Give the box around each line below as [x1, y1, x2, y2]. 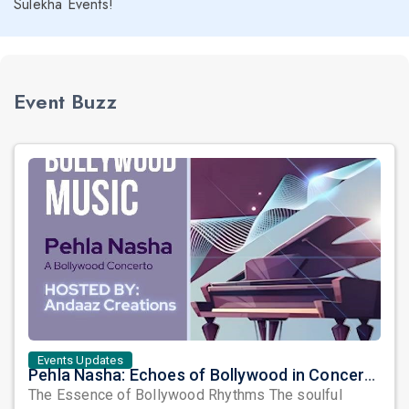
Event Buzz [14, 87, 117, 116]
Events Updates [37, 353, 123, 367]
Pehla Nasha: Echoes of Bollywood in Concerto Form [364, 365, 376, 384]
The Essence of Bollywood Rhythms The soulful [28, 386, 269, 404]
